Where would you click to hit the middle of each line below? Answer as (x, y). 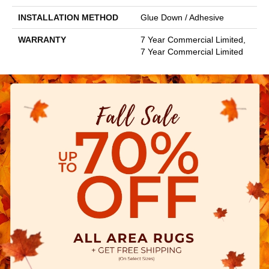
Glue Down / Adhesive (182, 18)
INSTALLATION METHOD (68, 18)
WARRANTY (42, 40)
